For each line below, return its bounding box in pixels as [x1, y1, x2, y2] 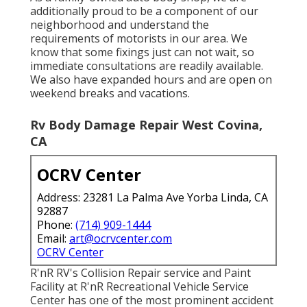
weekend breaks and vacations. [30, 85, 190, 101]
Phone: [37, 217, 75, 232]
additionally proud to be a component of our [30, 3, 258, 19]
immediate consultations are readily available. [30, 58, 263, 73]
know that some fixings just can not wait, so [30, 44, 254, 60]
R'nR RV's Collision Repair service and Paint [30, 265, 251, 280]
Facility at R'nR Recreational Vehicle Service [30, 278, 249, 294]
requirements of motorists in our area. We [30, 30, 247, 46]
